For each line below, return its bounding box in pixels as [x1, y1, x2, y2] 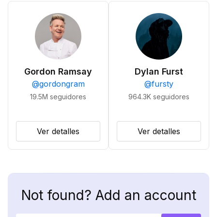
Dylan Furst [135, 66, 183, 77]
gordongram [39, 79, 85, 89]
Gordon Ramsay [24, 66, 92, 77]
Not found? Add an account [21, 187, 196, 203]
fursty [152, 79, 173, 89]
